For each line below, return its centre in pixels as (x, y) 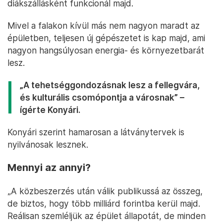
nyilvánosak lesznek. (48, 145)
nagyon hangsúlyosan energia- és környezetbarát (106, 51)
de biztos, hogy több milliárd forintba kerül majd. (104, 204)
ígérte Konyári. (50, 110)
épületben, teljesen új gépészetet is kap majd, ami (106, 38)
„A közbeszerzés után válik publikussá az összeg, (105, 191)
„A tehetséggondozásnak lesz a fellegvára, (110, 85)
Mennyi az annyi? (49, 168)
